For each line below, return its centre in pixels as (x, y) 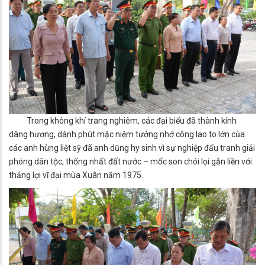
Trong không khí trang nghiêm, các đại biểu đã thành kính (123, 120)
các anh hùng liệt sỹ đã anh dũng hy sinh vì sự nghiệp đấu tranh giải (132, 148)
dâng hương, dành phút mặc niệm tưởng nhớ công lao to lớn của (127, 134)
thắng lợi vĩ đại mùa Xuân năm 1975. (76, 175)
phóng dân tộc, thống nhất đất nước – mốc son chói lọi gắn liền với (130, 161)
